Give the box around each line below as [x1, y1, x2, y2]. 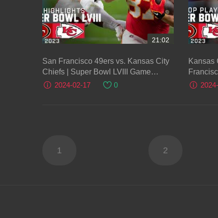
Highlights [42, 78, 77, 87]
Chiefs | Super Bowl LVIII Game [42, 68, 151, 76]
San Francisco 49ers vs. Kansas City [42, 57, 169, 65]
